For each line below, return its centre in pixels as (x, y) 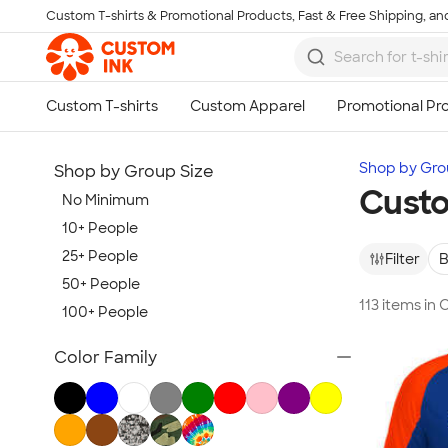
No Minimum (105, 200)
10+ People (100, 228)
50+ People (101, 284)
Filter (402, 258)
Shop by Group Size (134, 171)
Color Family (105, 357)
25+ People (100, 256)
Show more (100, 333)
